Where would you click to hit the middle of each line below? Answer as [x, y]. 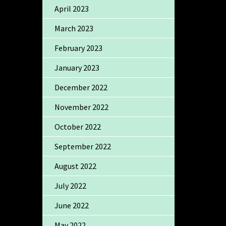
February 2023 [78, 48]
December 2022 [81, 87]
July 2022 [70, 185]
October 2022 [77, 126]
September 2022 [82, 146]
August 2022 [75, 166]
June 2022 [71, 205]
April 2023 [71, 8]
